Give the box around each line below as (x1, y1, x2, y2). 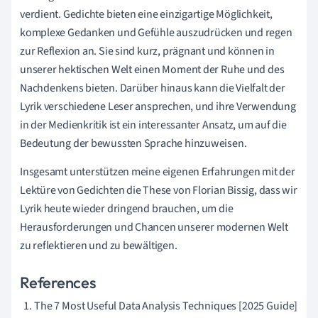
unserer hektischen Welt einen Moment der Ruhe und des (20, 62, 285, 78)
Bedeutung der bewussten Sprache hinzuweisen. (20, 136, 247, 152)
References (20, 273, 96, 293)
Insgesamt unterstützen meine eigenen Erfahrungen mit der (20, 164, 295, 180)
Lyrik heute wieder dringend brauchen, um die (20, 201, 234, 217)
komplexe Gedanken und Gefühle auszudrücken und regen (20, 25, 292, 41)
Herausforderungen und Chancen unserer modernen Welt (20, 219, 288, 236)
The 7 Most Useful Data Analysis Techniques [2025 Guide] (34, 298, 298, 314)
